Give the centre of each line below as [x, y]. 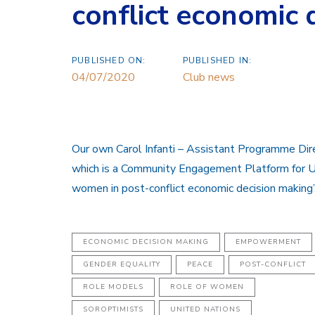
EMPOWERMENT [268, 242]
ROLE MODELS [113, 287]
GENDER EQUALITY [122, 265]
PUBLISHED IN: [217, 61]
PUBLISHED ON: [109, 61]
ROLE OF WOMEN [207, 287]
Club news [208, 78]
